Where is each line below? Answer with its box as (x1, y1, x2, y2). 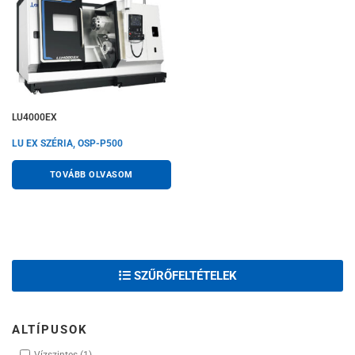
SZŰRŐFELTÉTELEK (130, 268, 237, 283)
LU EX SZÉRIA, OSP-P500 (12, 137, 123, 149)
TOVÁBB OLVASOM (49, 169, 133, 181)
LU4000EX (12, 111, 57, 123)
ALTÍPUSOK (12, 322, 88, 337)
